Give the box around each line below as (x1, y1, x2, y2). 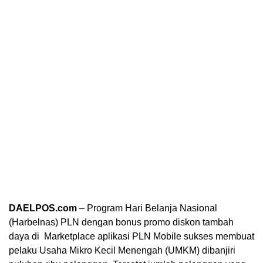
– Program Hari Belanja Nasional (79, 203, 217, 213)
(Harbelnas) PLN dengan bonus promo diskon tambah (9, 217, 234, 227)
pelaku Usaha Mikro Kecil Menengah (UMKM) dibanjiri (9, 245, 235, 255)
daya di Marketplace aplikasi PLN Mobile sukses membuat (9, 231, 254, 241)
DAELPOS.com (9, 203, 79, 213)
